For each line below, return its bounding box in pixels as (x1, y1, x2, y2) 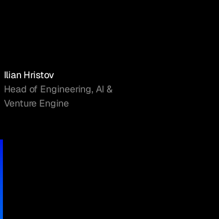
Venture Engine (3, 97, 69, 110)
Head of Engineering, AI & (3, 83, 112, 96)
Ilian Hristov (3, 68, 55, 82)
